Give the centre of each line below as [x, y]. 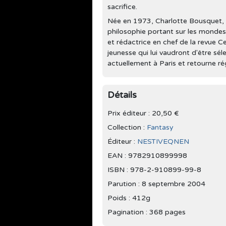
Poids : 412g [129, 198]
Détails [122, 95]
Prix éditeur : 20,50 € [143, 113]
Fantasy [160, 127]
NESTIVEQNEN [163, 141]
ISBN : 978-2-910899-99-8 [154, 169]
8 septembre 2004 [174, 184]
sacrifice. [122, 7]
